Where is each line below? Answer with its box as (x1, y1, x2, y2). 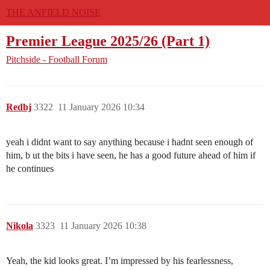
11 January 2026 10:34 (58, 102, 145, 113)
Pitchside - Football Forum (6, 54, 107, 65)
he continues (6, 163, 54, 174)
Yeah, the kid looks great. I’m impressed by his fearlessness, (6, 256, 233, 266)
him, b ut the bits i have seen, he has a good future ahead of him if (6, 150, 256, 161)
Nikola (6, 221, 33, 231)
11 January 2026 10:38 (60, 221, 146, 231)
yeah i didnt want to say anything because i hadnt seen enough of (6, 137, 253, 148)
